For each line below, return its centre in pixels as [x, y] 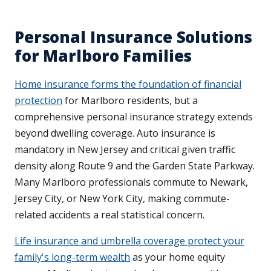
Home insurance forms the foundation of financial [128, 84]
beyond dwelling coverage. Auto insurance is [115, 133]
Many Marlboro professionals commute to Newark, [131, 182]
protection [38, 101]
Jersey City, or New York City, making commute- [122, 199]
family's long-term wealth [72, 257]
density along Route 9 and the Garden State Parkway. [135, 166]
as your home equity [178, 257]
